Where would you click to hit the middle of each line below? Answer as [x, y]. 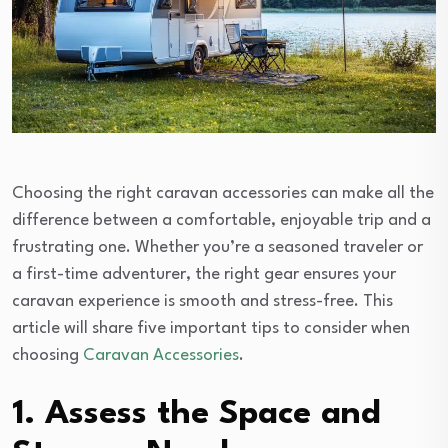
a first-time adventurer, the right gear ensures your [204, 275]
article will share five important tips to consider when [211, 329]
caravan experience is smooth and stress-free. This [202, 302]
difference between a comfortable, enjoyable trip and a [221, 221]
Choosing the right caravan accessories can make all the [223, 194]
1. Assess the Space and [196, 415]
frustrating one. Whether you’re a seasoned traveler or [217, 248]
